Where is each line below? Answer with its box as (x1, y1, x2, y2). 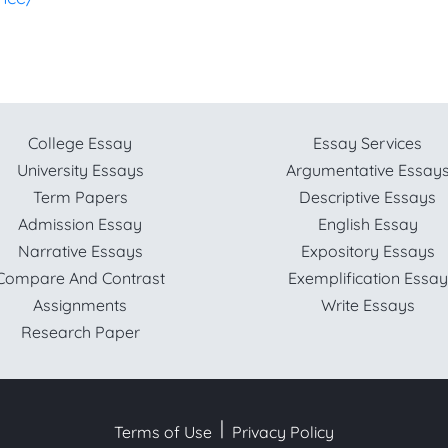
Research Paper (20, 322, 140, 342)
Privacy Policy (232, 422, 334, 442)
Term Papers (32, 187, 128, 207)
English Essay (317, 214, 418, 234)
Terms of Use (114, 422, 212, 442)
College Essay (28, 133, 133, 153)
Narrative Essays (17, 241, 143, 261)
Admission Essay (18, 214, 143, 234)
